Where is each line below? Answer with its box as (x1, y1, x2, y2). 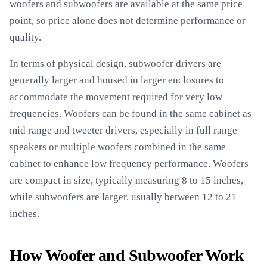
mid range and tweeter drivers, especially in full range (10, 125, 237, 136)
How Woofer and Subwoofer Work (10, 246, 244, 265)
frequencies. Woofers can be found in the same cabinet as (10, 108, 252, 119)
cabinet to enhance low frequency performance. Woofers (10, 158, 249, 169)
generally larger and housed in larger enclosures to (10, 74, 224, 86)
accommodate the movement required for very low (10, 91, 222, 103)
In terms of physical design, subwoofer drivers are (10, 58, 221, 69)
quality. (10, 32, 41, 43)
